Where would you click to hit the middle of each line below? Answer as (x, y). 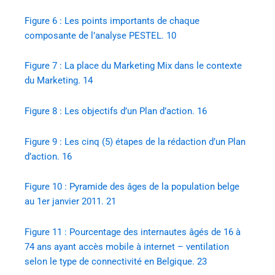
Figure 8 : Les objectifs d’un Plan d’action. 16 (116, 111)
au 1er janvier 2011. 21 (70, 202)
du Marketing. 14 (59, 81)
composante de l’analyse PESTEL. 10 (100, 35)
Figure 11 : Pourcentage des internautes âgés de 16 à (133, 232)
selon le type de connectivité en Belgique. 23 (116, 261)
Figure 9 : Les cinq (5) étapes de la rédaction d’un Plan (135, 141)
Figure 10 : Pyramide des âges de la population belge (132, 187)
